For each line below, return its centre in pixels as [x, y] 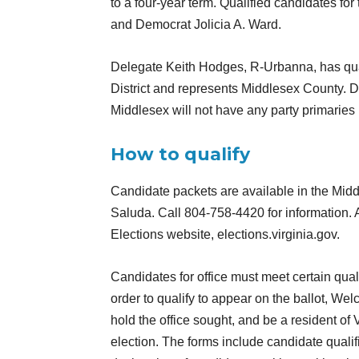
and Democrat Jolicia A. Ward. [196, 25]
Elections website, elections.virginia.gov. [225, 235]
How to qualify [180, 155]
